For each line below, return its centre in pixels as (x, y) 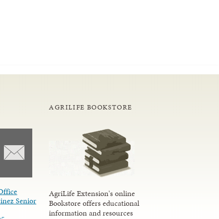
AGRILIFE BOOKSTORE (91, 108)
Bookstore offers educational (94, 203)
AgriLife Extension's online (92, 194)
